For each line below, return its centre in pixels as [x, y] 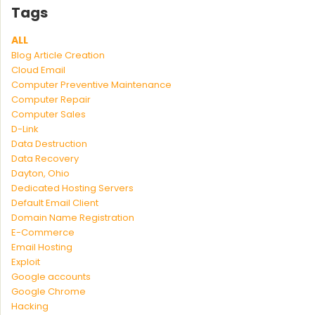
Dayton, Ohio [40, 173]
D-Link [25, 129]
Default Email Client [55, 203]
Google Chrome [49, 291]
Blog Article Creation [58, 55]
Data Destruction [49, 144]
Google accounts [51, 277]
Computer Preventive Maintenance [91, 85]
